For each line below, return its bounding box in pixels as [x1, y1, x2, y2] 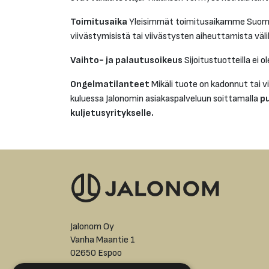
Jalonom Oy [70, 221, 114, 232]
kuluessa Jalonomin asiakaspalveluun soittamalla [70, 93, 260, 104]
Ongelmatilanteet [70, 79, 150, 90]
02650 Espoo [70, 247, 122, 259]
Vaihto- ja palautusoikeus [70, 55, 183, 66]
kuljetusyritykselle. [70, 107, 154, 119]
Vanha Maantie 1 [70, 234, 135, 246]
